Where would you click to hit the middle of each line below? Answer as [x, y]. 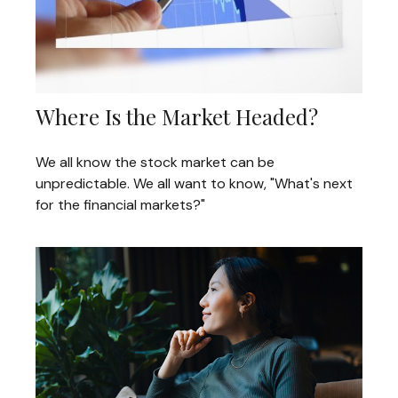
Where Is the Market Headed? [177, 117]
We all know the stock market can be [155, 163]
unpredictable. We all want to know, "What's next [194, 184]
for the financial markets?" [120, 205]
